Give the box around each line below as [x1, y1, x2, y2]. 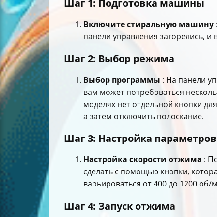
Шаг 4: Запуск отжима [64, 199, 175, 213]
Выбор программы [83, 74, 160, 85]
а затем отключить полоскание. [83, 110, 204, 122]
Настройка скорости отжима [83, 154, 202, 165]
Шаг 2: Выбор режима [64, 51, 174, 65]
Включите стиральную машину [83, 19, 214, 30]
